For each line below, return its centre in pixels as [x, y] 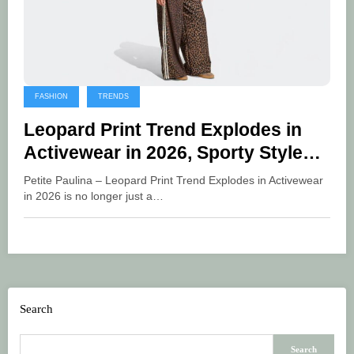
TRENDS [113, 96]
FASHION [51, 96]
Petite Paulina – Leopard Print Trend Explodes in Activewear [173, 180]
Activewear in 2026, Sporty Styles [168, 153]
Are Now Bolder [92, 175]
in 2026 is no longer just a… [94, 196]
